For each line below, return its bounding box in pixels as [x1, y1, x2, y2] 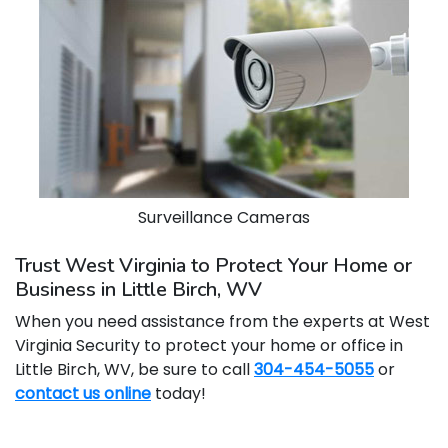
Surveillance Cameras [138, 206, 310, 229]
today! [151, 382, 206, 405]
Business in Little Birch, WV [15, 276, 262, 303]
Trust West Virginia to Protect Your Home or [15, 252, 412, 279]
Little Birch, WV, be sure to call [15, 358, 254, 381]
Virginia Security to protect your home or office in [15, 334, 403, 357]
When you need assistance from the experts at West [15, 310, 430, 333]
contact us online [15, 382, 151, 405]
